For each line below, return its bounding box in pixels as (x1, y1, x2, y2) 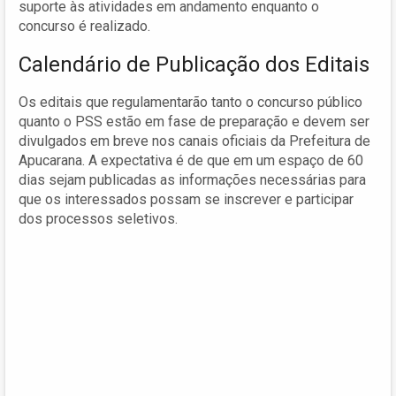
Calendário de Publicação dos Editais (19, 51, 369, 77)
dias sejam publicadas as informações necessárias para (19, 171, 366, 188)
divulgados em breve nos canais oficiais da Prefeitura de (19, 132, 370, 149)
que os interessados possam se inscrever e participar (19, 190, 354, 208)
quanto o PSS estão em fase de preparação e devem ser (19, 112, 369, 130)
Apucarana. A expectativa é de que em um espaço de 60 (19, 151, 363, 169)
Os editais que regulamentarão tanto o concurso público (19, 93, 362, 110)
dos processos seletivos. (19, 209, 178, 227)
